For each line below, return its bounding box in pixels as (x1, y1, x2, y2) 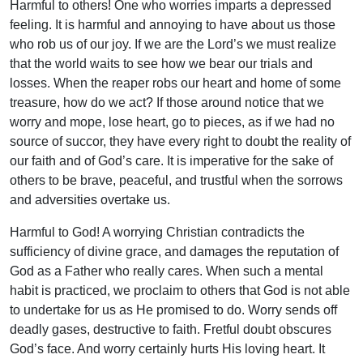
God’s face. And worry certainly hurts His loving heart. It (10, 341, 325, 356)
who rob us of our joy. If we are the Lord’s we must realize (10, 36, 336, 51)
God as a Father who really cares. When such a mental (10, 263, 323, 278)
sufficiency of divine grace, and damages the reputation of (10, 244, 339, 258)
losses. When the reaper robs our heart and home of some (10, 75, 341, 90)
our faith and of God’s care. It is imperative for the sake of (10, 153, 333, 168)
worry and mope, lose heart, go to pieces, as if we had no (10, 114, 335, 129)
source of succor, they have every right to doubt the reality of (10, 134, 351, 148)
